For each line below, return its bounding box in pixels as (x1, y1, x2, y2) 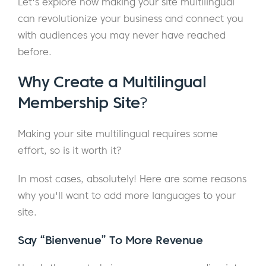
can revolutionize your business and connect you (18, 12, 243, 25)
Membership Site (18, 93, 140, 113)
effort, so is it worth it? (18, 144, 122, 157)
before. (18, 46, 52, 58)
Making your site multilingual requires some (18, 128, 218, 140)
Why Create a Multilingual (18, 72, 206, 92)
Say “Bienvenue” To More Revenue (18, 233, 203, 248)
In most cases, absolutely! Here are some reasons (18, 173, 246, 185)
